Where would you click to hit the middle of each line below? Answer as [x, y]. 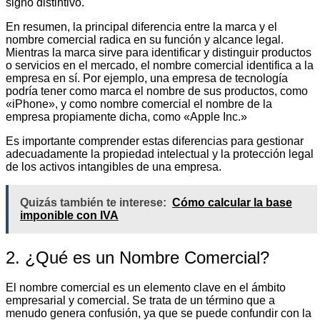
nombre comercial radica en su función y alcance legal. [145, 39]
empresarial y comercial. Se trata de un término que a [140, 301]
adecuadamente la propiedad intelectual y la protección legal [160, 154]
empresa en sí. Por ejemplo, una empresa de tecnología [147, 78]
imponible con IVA [69, 215]
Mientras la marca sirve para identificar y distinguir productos [159, 52]
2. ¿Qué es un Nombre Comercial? [137, 257]
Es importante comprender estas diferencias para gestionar [155, 141]
